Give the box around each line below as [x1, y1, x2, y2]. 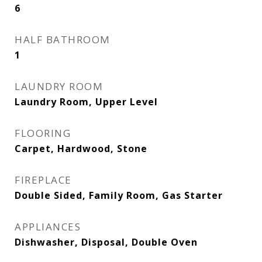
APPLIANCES [15, 220, 81, 233]
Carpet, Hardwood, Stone [15, 142, 147, 155]
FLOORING [15, 126, 71, 140]
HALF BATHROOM [15, 33, 111, 46]
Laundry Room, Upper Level [15, 95, 158, 108]
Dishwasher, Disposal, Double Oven [15, 236, 198, 249]
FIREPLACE [15, 173, 72, 187]
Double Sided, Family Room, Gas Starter [15, 189, 223, 202]
